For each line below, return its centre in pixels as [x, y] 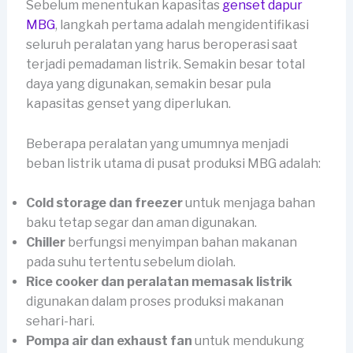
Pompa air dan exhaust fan [109, 341]
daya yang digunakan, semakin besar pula [148, 84]
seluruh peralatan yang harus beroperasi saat [162, 44]
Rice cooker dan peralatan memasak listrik [159, 282]
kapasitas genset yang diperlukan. [128, 103]
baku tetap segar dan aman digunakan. [141, 223]
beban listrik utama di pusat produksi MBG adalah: [173, 163]
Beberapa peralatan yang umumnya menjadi [157, 143]
